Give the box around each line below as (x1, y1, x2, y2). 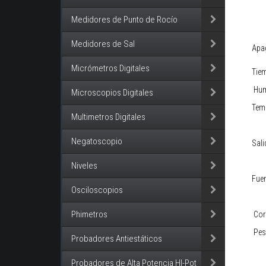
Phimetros (71, 209, 107, 220)
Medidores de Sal (71, 39, 135, 50)
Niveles (71, 160, 97, 172)
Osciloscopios (71, 185, 123, 196)
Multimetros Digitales (71, 112, 145, 123)
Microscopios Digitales (71, 87, 153, 99)
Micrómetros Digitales (71, 63, 150, 74)
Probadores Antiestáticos (71, 233, 162, 245)
